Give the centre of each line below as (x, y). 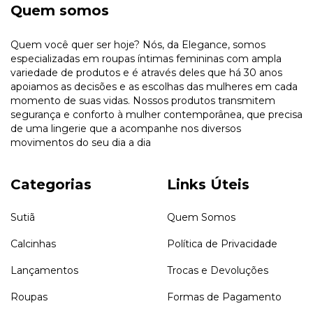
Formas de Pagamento (224, 297)
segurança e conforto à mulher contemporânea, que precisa (156, 114)
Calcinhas (33, 244)
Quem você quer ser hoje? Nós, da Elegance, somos (138, 44)
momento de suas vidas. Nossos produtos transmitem (143, 100)
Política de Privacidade (222, 244)
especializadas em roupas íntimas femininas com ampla (146, 58)
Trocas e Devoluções (218, 271)
